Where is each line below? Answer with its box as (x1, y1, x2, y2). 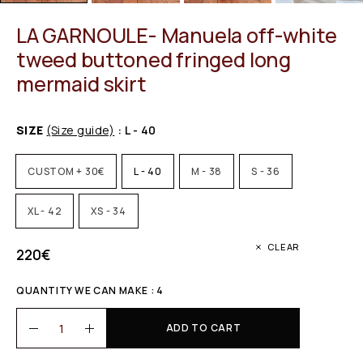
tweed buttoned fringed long (16, 45, 291, 75)
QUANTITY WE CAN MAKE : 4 (16, 284, 164, 298)
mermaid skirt (16, 70, 147, 99)
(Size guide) (46, 122, 115, 139)
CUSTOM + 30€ (28, 164, 105, 179)
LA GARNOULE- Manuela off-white (16, 21, 337, 50)
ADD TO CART (165, 321, 241, 335)
